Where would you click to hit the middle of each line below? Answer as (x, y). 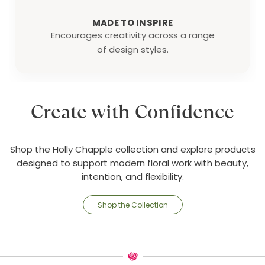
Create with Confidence (132, 112)
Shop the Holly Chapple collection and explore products (132, 149)
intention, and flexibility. (132, 177)
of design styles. (132, 49)
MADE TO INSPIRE (132, 23)
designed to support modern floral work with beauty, (132, 163)
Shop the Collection (132, 205)
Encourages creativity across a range (132, 35)
